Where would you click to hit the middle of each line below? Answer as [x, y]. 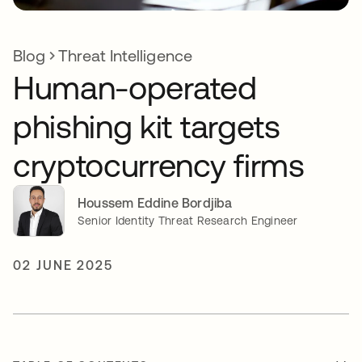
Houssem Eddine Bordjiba [155, 202]
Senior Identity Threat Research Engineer [188, 220]
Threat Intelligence [125, 56]
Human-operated [135, 88]
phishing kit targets [147, 127]
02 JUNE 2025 [63, 265]
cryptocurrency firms [159, 166]
